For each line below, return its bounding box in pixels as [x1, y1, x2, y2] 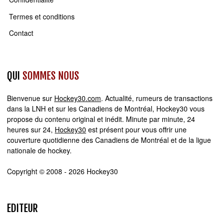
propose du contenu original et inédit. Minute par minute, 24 [7, 114, 195, 124]
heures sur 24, [7, 124, 55, 135]
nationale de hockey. [7, 145, 72, 156]
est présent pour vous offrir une [86, 124, 187, 135]
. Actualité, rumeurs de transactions [101, 93, 213, 104]
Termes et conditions [9, 11, 75, 21]
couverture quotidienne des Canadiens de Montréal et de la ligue [7, 135, 211, 145]
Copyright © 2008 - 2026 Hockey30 [7, 166, 118, 177]
